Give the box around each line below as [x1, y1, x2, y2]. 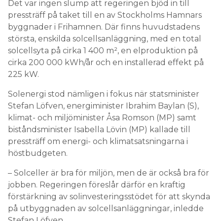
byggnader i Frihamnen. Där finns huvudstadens [8, 22, 200, 32]
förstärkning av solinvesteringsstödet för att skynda [8, 192, 210, 201]
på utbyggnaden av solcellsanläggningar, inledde [8, 204, 204, 213]
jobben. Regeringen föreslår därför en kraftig [8, 180, 185, 189]
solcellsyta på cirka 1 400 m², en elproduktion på [8, 46, 198, 55]
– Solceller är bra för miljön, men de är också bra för [8, 168, 209, 178]
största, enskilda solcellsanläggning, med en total [8, 34, 201, 43]
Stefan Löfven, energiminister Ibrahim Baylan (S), [8, 101, 199, 110]
